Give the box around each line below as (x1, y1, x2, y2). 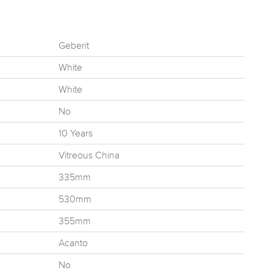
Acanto (58, 237, 88, 249)
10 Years (58, 127, 93, 139)
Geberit (58, 40, 89, 51)
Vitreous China (58, 149, 119, 161)
